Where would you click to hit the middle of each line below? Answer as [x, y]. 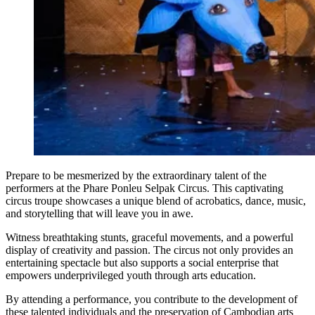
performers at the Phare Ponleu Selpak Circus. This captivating [144, 188]
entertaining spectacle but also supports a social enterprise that [142, 262]
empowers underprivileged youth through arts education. [131, 275]
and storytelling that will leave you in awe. [99, 213]
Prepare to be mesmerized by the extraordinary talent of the [136, 175]
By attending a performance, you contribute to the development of [152, 299]
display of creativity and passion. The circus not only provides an [149, 250]
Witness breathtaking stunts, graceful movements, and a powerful [149, 237]
